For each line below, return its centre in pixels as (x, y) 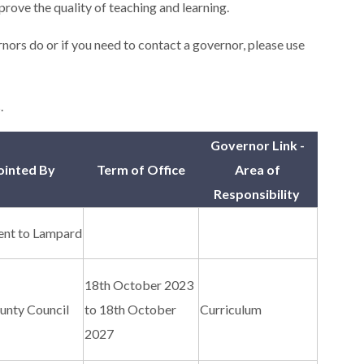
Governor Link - (258, 145)
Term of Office (141, 170)
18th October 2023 (139, 285)
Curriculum (231, 310)
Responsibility (258, 194)
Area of (258, 170)
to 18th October (131, 310)
